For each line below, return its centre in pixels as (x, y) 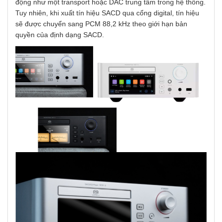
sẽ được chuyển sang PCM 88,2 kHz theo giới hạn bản (101, 24)
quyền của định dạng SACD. (60, 35)
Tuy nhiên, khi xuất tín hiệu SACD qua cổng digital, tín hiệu (107, 13)
